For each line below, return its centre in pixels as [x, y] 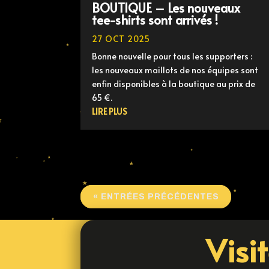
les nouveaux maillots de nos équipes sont [175, 70]
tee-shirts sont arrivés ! [155, 20]
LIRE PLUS [110, 112]
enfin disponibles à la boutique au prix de [174, 84]
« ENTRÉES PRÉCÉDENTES [156, 197]
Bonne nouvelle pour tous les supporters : [172, 56]
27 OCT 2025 [121, 39]
